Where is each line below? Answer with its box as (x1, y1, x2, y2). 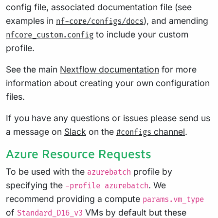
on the (86, 127, 116, 137)
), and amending (144, 16, 208, 26)
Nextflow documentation (60, 64, 159, 75)
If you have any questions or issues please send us (6, 113, 210, 124)
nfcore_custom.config (6, 31, 93, 40)
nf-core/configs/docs (56, 17, 144, 27)
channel (151, 127, 185, 137)
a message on (6, 127, 64, 137)
